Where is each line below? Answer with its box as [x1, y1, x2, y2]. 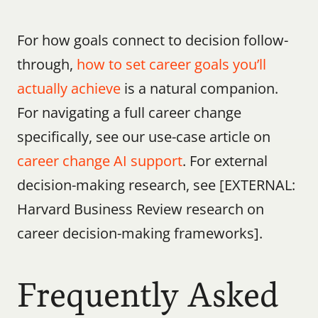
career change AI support [17, 151, 182, 170]
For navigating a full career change [17, 103, 241, 122]
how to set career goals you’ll [77, 55, 266, 74]
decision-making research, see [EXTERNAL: [17, 175, 295, 194]
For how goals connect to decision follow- [17, 31, 288, 50]
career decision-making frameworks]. [17, 224, 263, 243]
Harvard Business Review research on [17, 199, 264, 219]
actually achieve [17, 79, 121, 98]
